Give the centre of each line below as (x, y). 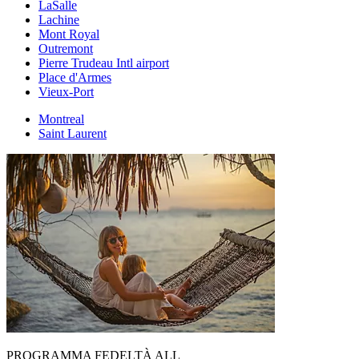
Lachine (59, 20)
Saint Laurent (73, 134)
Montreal (61, 119)
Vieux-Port (66, 92)
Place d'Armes (75, 78)
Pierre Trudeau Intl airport (104, 63)
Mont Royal (69, 34)
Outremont (66, 49)
